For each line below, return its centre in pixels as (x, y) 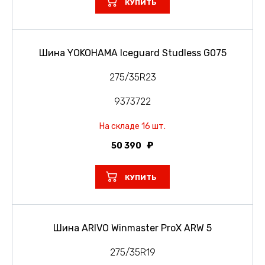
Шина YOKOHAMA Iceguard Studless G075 (132, 53)
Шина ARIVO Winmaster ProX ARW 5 (132, 228)
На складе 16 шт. (132, 126)
